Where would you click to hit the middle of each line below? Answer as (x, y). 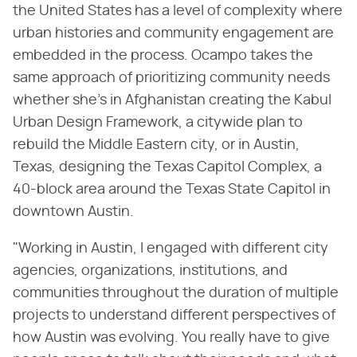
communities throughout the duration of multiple (176, 293)
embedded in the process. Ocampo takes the (163, 55)
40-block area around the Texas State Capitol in (172, 189)
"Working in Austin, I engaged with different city (171, 248)
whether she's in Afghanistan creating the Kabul (172, 100)
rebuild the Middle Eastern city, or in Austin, (156, 145)
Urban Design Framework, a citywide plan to (158, 122)
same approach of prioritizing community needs (171, 78)
